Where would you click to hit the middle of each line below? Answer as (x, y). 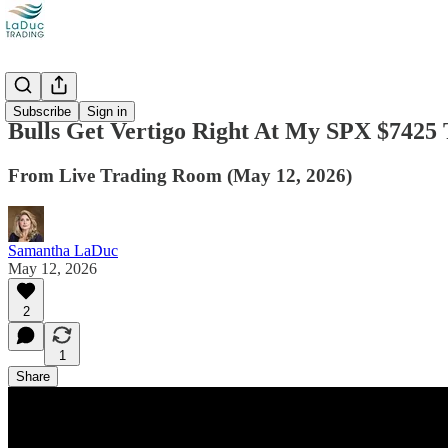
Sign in (107, 111)
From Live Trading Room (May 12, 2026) (180, 175)
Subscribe (42, 111)
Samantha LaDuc (63, 250)
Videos (30, 88)
